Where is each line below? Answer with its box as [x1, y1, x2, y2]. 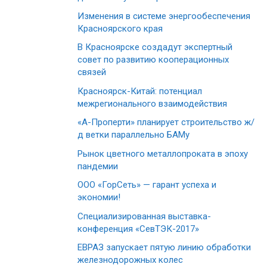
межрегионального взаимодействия [77, 98, 227, 109]
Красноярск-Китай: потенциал [77, 85, 202, 97]
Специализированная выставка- [77, 210, 211, 222]
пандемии [77, 160, 118, 172]
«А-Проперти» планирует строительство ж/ [77, 117, 254, 128]
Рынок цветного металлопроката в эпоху [77, 148, 248, 159]
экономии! [77, 192, 120, 203]
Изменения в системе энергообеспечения [77, 10, 250, 21]
